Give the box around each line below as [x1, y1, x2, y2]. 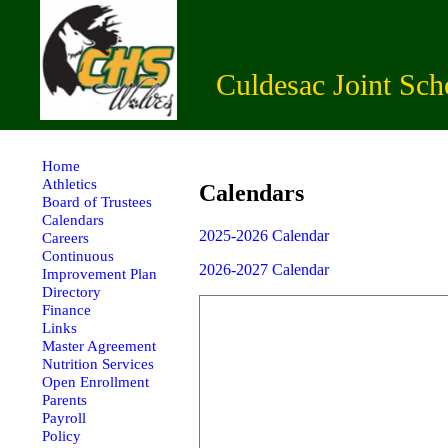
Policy [42, 428, 81, 444]
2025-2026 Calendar [199, 226, 329, 244]
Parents [42, 392, 87, 408]
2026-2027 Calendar [199, 260, 329, 278]
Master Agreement [42, 338, 156, 354]
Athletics [42, 176, 97, 192]
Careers [42, 230, 89, 246]
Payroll [42, 410, 86, 426]
